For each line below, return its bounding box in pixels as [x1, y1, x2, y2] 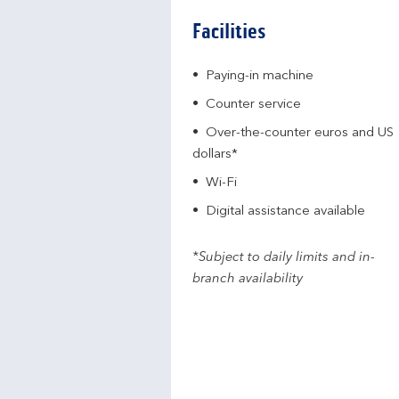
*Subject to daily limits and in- [192, 251, 375, 265]
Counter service [206, 98, 301, 111]
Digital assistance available [206, 205, 365, 218]
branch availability [192, 273, 303, 286]
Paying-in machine [206, 69, 313, 83]
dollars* [192, 148, 238, 161]
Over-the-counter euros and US [206, 126, 394, 140]
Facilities [192, 19, 266, 45]
